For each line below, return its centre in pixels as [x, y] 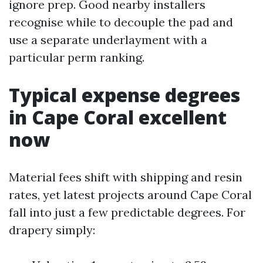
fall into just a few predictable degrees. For [127, 212]
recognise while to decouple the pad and [121, 22]
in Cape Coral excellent [118, 117]
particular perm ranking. [77, 57]
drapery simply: [52, 230]
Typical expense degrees [124, 95]
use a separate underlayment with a [108, 40]
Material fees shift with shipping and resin [126, 177]
